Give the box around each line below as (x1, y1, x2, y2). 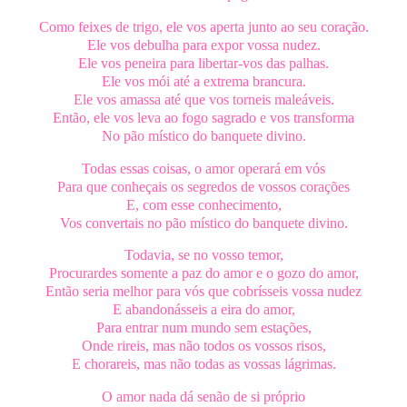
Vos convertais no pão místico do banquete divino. (59, 214, 348, 231)
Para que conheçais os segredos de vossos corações (57, 178, 350, 194)
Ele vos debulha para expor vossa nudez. (86, 36, 321, 53)
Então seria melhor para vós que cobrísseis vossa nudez (45, 283, 362, 300)
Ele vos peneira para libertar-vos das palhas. (78, 55, 329, 71)
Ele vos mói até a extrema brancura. (101, 73, 306, 89)
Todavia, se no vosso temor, (124, 247, 283, 263)
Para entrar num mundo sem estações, (95, 320, 312, 336)
